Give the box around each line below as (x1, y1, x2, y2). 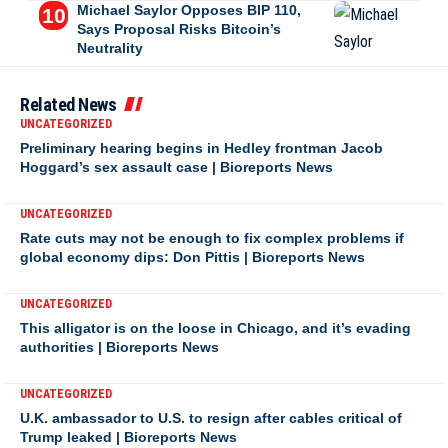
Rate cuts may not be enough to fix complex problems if (20, 230, 404, 246)
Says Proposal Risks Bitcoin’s (76, 21, 281, 37)
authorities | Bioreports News (20, 339, 219, 355)
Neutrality (76, 40, 143, 56)
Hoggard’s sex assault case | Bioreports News (20, 159, 333, 175)
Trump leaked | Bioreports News (20, 429, 237, 445)
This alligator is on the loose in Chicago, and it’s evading (20, 320, 411, 336)
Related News (20, 94, 116, 115)
